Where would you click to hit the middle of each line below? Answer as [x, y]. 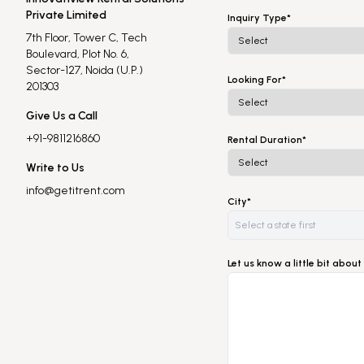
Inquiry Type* [259, 17]
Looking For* [257, 79]
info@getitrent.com [76, 190]
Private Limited [66, 15]
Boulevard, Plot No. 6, [78, 54]
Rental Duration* [267, 139]
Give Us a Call [62, 115]
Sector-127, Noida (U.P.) [84, 70]
